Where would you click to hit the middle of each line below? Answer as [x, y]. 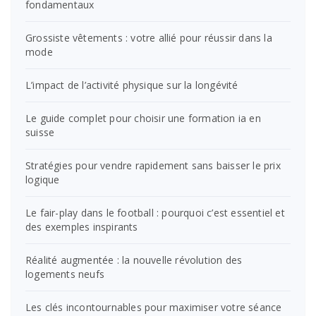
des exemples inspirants [82, 226]
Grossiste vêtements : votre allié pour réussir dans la [149, 37]
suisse [40, 132]
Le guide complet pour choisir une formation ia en [143, 118]
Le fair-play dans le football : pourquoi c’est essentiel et [155, 212]
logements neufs [65, 274]
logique [43, 179]
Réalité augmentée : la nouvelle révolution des [134, 260]
